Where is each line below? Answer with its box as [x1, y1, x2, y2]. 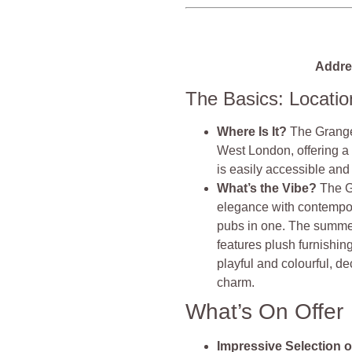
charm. [217, 275, 255, 289]
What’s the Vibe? [217, 181, 317, 195]
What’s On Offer [185, 299, 344, 324]
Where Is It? [217, 124, 288, 138]
